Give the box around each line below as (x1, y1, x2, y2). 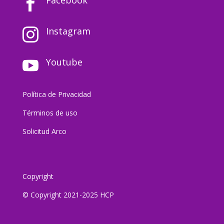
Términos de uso (22, 107, 77, 117)
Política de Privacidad (22, 89, 91, 99)
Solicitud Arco (22, 126, 66, 136)
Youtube (45, 55, 82, 68)
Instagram (45, 24, 90, 37)
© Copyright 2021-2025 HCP (22, 189, 114, 199)
